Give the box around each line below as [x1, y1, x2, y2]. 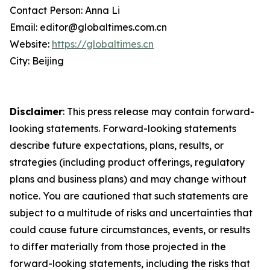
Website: [10, 38, 52, 50]
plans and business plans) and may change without [10, 173, 246, 185]
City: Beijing [10, 55, 64, 67]
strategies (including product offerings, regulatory [10, 156, 245, 168]
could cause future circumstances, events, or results [10, 224, 250, 236]
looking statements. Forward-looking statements [10, 122, 236, 134]
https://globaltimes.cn [52, 38, 154, 50]
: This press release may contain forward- [63, 105, 254, 118]
